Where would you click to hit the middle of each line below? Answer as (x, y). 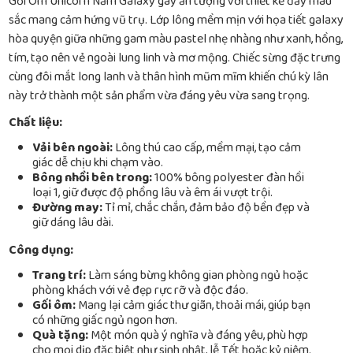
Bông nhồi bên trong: (92, 178)
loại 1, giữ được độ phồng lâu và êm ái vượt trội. (152, 193)
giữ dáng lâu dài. (72, 223)
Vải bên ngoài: (72, 148)
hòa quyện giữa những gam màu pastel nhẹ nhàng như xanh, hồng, (175, 39)
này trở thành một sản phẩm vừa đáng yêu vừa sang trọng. (159, 96)
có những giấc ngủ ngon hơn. (104, 321)
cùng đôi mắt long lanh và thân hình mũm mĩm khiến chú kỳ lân (168, 77)
